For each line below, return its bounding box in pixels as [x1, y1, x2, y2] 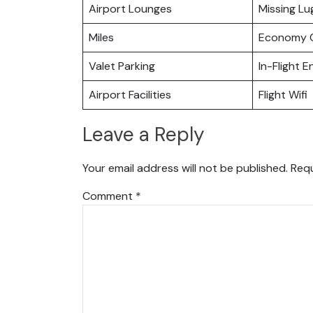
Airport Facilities [89, 87, 171, 102]
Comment [82, 188, 136, 203]
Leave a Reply [82, 122, 205, 148]
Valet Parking [89, 58, 155, 73]
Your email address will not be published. [82, 160, 288, 175]
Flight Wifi [259, 87, 307, 102]
